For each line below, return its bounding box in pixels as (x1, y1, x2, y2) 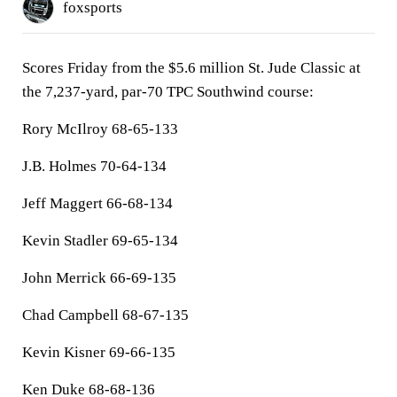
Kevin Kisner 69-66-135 (22, 344, 175, 361)
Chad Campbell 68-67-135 (22, 307, 189, 323)
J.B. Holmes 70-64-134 (22, 158, 167, 175)
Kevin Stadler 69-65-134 (22, 232, 178, 249)
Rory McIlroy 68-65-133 (22, 121, 178, 137)
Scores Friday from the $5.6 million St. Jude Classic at (22, 59, 361, 76)
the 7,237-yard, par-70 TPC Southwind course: (22, 83, 314, 100)
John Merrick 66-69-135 (22, 269, 176, 286)
